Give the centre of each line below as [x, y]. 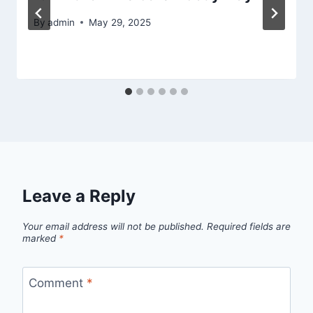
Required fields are [249, 227]
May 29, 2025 [120, 22]
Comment [57, 283]
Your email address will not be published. [113, 227]
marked [41, 239]
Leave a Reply [79, 196]
